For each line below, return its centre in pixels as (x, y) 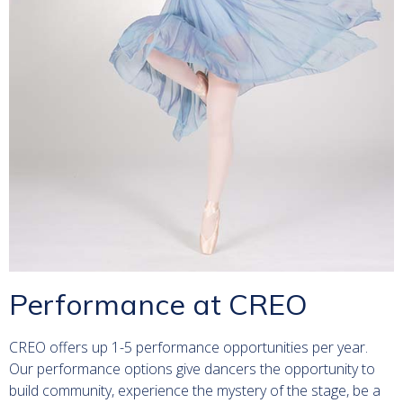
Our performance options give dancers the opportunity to (192, 368)
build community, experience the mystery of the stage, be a (195, 390)
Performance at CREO (158, 304)
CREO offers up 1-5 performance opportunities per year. (188, 347)
